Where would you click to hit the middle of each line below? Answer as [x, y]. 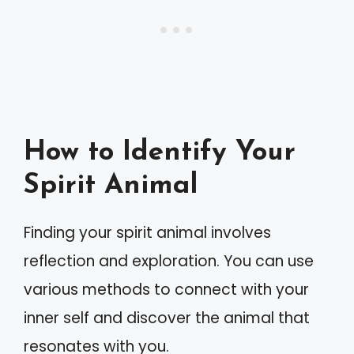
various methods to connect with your [166, 290]
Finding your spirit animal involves [147, 233]
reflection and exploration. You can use [169, 261]
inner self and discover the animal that [167, 318]
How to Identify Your [160, 153]
